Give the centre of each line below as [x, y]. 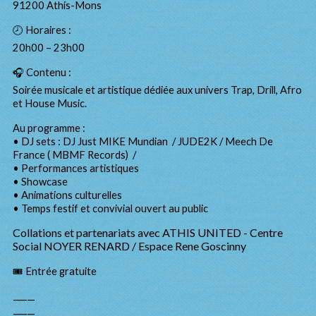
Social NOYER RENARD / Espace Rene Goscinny [130, 246]
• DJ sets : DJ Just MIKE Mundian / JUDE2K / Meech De [143, 141]
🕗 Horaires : [42, 30]
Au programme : [49, 128]
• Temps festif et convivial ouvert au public [110, 208]
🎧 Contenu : [42, 72]
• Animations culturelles [67, 195]
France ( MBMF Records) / [75, 155]
